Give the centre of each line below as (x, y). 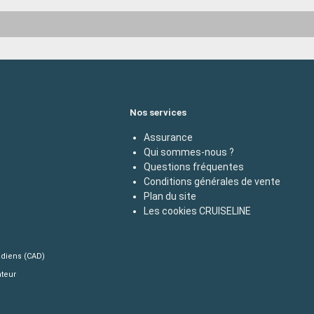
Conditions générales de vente (212, 181)
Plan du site (170, 196)
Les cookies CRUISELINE (197, 211)
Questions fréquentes (194, 166)
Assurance (168, 137)
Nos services (158, 112)
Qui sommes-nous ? (189, 152)
